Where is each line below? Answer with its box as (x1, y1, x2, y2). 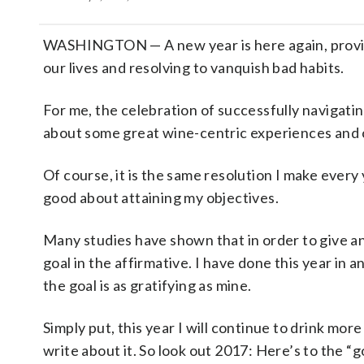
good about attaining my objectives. (43, 188, 279, 206)
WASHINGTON (43, 36, 150, 54)
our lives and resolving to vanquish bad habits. (43, 58, 344, 76)
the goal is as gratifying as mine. (43, 276, 252, 294)
